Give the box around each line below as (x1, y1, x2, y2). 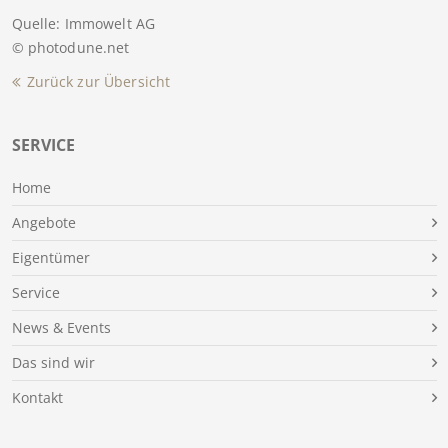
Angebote (11, 212, 76, 232)
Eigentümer (11, 247, 90, 267)
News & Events (11, 317, 111, 337)
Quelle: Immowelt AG (11, 13, 156, 33)
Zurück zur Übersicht (26, 71, 171, 91)
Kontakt (11, 387, 63, 407)
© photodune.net (11, 37, 130, 57)
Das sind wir (11, 352, 95, 372)
